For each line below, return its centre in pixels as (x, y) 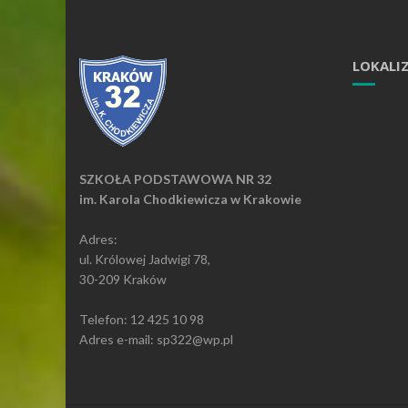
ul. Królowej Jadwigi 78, (145, 259)
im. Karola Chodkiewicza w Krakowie (190, 199)
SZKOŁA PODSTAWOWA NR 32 (175, 179)
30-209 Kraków (123, 279)
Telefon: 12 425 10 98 (142, 319)
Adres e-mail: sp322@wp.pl (156, 339)
